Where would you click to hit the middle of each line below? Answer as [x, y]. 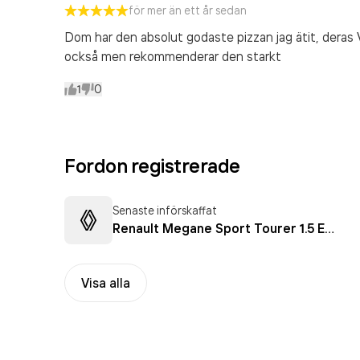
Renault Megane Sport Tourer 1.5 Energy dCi [329, 228]
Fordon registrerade [152, 166]
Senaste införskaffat [165, 210]
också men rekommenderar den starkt [173, 56]
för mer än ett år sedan [188, 10]
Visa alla [106, 283]
